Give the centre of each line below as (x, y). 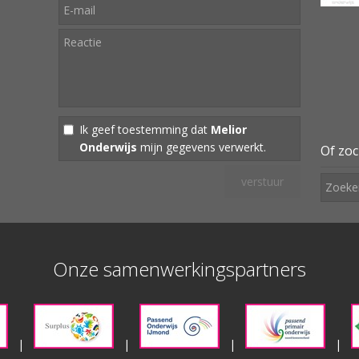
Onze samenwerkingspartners (179, 269)
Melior (228, 129)
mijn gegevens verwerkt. (201, 147)
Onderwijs (108, 147)
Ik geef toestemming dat (145, 129)
